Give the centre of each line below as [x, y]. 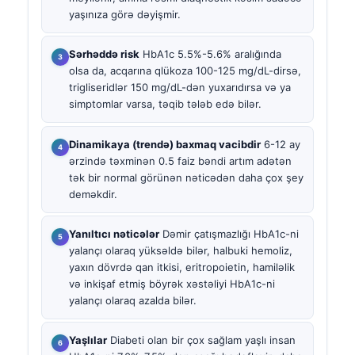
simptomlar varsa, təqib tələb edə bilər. [165, 104]
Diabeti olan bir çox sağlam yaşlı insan [201, 340]
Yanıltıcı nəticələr [114, 233]
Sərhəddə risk [104, 54]
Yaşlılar [88, 340]
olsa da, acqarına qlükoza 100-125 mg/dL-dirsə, [185, 71]
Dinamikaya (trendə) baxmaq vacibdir [165, 144]
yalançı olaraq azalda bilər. [133, 300]
